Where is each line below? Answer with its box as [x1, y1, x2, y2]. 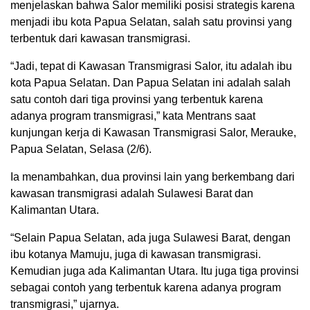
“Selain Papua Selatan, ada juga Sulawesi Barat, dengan [10, 231, 291, 244]
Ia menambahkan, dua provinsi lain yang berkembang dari [10, 170, 295, 183]
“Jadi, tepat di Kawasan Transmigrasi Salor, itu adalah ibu [10, 60, 292, 72]
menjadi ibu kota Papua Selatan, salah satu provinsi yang [10, 15, 292, 28]
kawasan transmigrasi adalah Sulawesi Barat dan [10, 187, 253, 199]
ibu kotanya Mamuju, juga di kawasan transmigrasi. [10, 248, 261, 260]
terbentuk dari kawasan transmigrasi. [10, 32, 190, 44]
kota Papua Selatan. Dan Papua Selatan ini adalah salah [10, 76, 291, 89]
